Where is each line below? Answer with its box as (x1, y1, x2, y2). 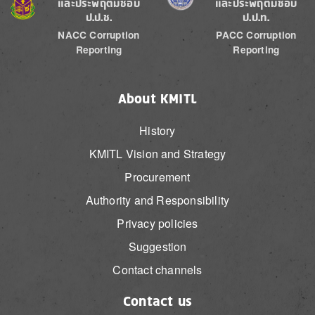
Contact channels (112, 262, 202, 278)
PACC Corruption (216, 28, 297, 42)
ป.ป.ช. (85, 11, 112, 25)
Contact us (123, 292, 192, 310)
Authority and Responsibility (85, 192, 230, 209)
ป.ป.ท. (243, 11, 270, 25)
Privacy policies (117, 215, 198, 232)
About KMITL (117, 90, 198, 108)
